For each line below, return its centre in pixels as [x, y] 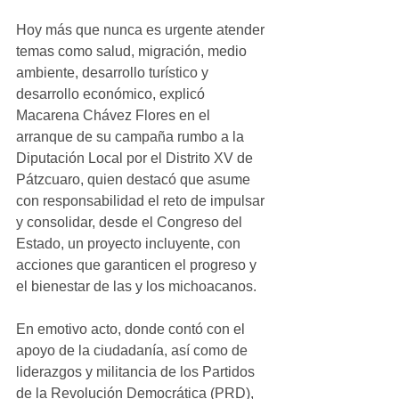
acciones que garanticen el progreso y [138, 265]
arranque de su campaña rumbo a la [132, 137]
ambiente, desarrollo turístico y [114, 73]
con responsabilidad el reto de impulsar [142, 201]
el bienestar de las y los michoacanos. [136, 287]
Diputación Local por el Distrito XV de [136, 159]
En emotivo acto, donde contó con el [132, 330]
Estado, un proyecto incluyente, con [130, 244]
